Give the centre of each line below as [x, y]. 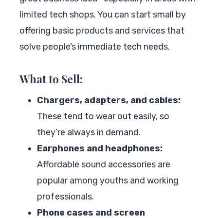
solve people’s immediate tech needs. [95, 46]
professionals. [65, 196]
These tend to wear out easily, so [103, 116]
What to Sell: [51, 79]
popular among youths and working [108, 180]
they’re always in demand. [89, 132]
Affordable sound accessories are [104, 164]
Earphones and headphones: [100, 148]
